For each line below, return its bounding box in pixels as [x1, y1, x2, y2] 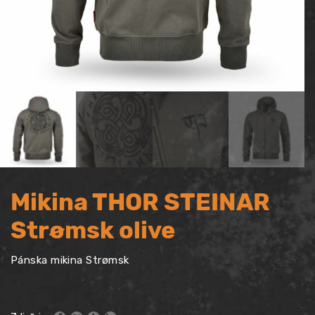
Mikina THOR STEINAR [11, 187, 270, 217]
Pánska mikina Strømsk [11, 253, 129, 266]
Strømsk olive [11, 215, 175, 245]
